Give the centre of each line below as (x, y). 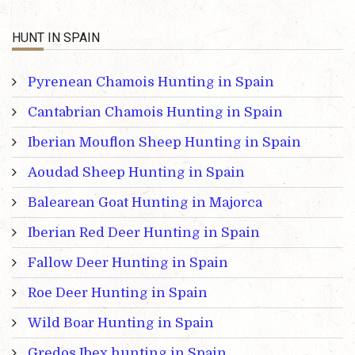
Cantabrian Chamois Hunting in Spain (155, 113)
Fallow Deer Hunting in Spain (128, 263)
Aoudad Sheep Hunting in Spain (136, 173)
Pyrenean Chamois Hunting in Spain (151, 82)
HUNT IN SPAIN (56, 37)
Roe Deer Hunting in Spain (118, 293)
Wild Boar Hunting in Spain (121, 323)
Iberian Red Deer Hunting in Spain (144, 233)
